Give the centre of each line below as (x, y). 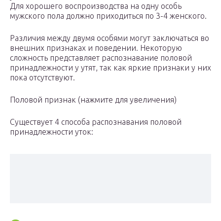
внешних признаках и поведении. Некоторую (96, 48)
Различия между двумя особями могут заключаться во (110, 38)
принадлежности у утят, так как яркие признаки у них (110, 68)
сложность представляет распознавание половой (101, 58)
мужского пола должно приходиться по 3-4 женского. (108, 16)
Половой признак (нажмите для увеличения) (93, 100)
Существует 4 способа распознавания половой (96, 122)
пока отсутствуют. (42, 78)
